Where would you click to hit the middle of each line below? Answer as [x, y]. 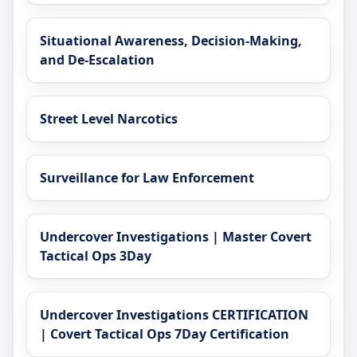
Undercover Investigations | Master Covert [176, 237]
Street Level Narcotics [109, 119]
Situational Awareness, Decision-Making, [171, 41]
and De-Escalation [97, 60]
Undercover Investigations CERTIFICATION [174, 315]
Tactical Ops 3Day [96, 256]
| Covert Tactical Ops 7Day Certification [165, 334]
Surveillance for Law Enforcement [147, 178]
